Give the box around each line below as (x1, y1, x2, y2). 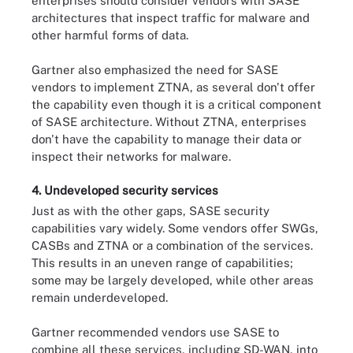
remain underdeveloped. (32, 290, 168, 304)
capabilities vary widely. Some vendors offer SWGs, (32, 221, 318, 235)
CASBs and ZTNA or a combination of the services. (32, 238, 313, 252)
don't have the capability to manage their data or (32, 132, 302, 146)
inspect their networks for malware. (32, 150, 231, 163)
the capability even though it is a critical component (32, 98, 321, 111)
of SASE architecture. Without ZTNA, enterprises (32, 115, 307, 128)
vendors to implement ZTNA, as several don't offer (32, 80, 315, 94)
